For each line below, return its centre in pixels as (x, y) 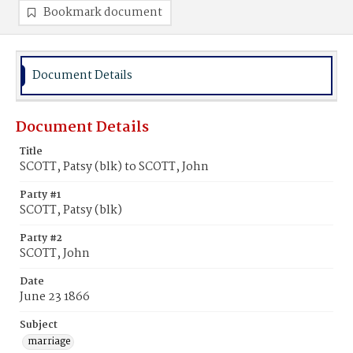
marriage (49, 342)
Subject (39, 325)
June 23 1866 (55, 297)
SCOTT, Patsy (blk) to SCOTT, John (114, 167)
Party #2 (41, 238)
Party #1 (40, 195)
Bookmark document (103, 13)
